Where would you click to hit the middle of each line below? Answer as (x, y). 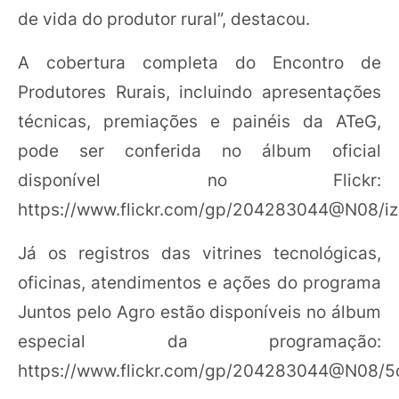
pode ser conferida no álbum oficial (199, 151)
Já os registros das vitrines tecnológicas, (199, 253)
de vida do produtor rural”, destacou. (164, 19)
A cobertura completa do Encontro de (199, 63)
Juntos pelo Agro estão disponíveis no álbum (199, 312)
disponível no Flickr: (199, 180)
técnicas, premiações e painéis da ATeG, (199, 122)
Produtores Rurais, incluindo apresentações (199, 92)
